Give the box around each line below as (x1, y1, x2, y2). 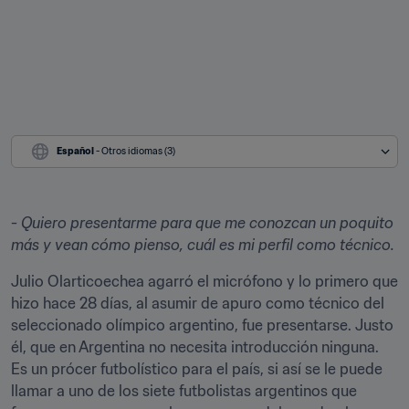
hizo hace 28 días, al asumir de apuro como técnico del (11, 294, 384, 312)
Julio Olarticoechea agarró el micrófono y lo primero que (11, 272, 398, 290)
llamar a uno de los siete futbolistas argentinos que (11, 382, 357, 400)
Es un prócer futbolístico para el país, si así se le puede (11, 360, 383, 378)
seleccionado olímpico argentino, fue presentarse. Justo (11, 316, 393, 334)
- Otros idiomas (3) (96, 145, 175, 157)
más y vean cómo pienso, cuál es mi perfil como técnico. (11, 236, 394, 254)
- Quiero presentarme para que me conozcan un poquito (11, 214, 393, 232)
